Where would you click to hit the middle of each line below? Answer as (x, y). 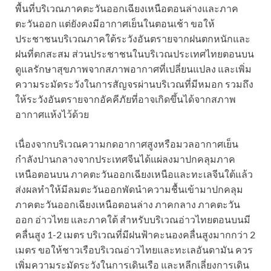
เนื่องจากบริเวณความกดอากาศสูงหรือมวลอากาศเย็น (127, 143)
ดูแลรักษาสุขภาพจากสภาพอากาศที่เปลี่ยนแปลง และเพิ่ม (133, 68)
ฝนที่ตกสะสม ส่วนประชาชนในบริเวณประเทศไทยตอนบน (135, 53)
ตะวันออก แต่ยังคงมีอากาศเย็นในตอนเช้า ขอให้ (115, 23)
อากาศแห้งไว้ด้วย (52, 114)
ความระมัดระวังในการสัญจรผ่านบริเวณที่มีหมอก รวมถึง (134, 83)
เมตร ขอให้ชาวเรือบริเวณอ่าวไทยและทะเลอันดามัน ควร (134, 249)
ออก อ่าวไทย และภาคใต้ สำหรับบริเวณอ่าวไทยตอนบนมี (133, 219)
